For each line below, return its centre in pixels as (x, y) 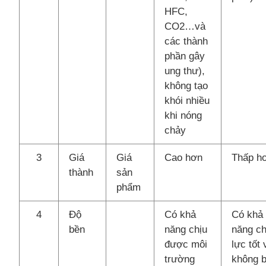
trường (180, 259)
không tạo (186, 85)
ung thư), (185, 71)
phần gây (185, 56)
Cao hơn (184, 157)
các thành (186, 41)
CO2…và (185, 26)
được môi (186, 244)
